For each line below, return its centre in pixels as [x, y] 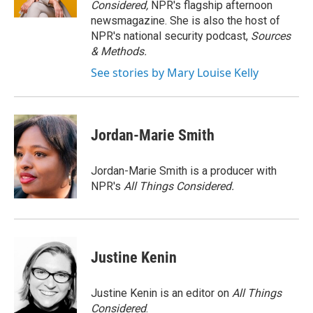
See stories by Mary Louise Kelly [175, 73]
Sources [271, 36]
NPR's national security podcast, [171, 36]
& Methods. [119, 51]
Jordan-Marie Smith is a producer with [184, 171]
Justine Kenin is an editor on [161, 293]
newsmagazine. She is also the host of [185, 21]
